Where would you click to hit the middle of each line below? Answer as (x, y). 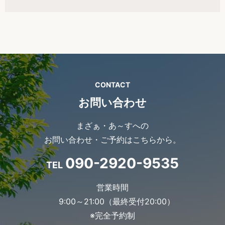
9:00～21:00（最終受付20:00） (117, 202)
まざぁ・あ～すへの (113, 126)
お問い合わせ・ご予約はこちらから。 (113, 140)
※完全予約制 (113, 216)
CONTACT (113, 84)
